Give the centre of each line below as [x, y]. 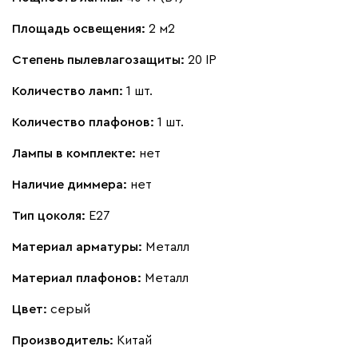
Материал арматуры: [79, 247]
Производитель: [64, 340]
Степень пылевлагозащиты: [100, 60]
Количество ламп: [69, 91]
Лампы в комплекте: [76, 153]
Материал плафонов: [78, 278]
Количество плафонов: [85, 122]
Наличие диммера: [71, 184]
